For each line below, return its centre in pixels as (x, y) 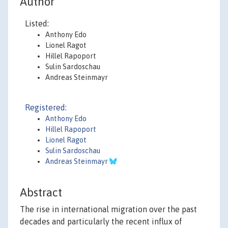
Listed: (37, 23)
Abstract (41, 193)
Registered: (46, 107)
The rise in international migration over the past (108, 209)
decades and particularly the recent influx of (101, 222)
